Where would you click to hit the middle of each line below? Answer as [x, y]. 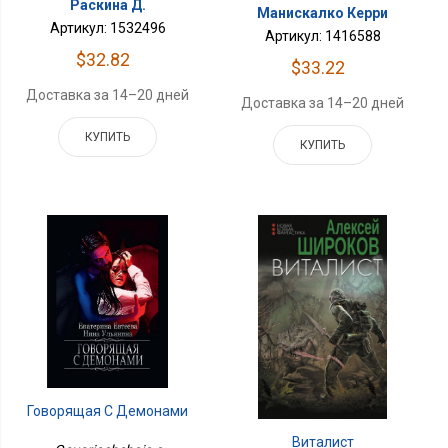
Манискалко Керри [323, 13]
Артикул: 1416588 [322, 36]
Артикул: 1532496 [107, 28]
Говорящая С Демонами [108, 410]
